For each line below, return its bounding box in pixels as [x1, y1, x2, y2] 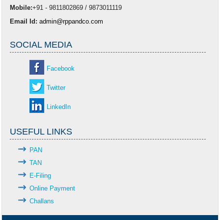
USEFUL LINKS [10, 127, 73, 137]
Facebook [47, 65, 75, 72]
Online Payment [29, 185, 76, 192]
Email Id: [10, 18, 38, 25]
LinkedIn [47, 103, 71, 110]
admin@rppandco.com [39, 18, 104, 25]
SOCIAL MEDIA [10, 40, 73, 50]
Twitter [47, 84, 66, 91]
